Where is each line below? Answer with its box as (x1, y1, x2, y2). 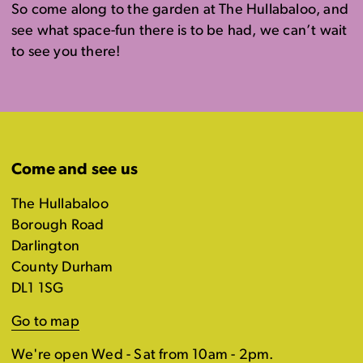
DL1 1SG (11, 281, 64, 297)
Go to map (11, 314, 79, 330)
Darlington (11, 239, 79, 254)
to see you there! (11, 45, 121, 60)
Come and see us (11, 162, 138, 178)
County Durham (11, 260, 113, 275)
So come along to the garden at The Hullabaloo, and (11, 2, 349, 18)
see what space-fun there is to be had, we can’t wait (11, 23, 348, 39)
